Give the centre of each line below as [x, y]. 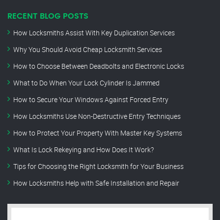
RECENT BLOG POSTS [48, 16]
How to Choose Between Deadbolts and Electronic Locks [99, 66]
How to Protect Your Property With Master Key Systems [98, 133]
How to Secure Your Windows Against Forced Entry [91, 100]
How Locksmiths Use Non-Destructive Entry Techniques [97, 116]
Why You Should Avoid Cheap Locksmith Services [88, 50]
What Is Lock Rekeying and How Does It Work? [83, 150]
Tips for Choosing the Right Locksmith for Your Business [98, 166]
